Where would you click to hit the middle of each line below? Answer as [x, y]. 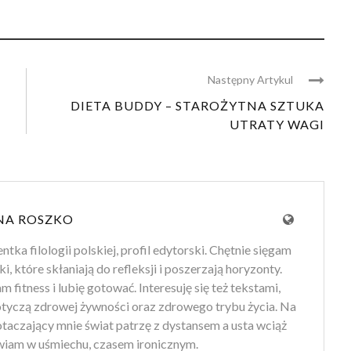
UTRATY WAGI [277, 124]
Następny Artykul [250, 80]
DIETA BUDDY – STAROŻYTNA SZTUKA [197, 105]
